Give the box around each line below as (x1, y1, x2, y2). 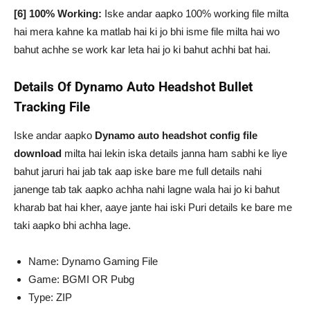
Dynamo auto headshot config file (95, 129, 257, 141)
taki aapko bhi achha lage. (14, 219, 131, 231)
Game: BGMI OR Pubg (28, 273, 134, 285)
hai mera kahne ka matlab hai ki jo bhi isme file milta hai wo (14, 26, 280, 37)
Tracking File (14, 99, 90, 115)
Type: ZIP (28, 291, 72, 303)
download (14, 147, 62, 159)
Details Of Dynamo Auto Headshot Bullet (14, 79, 253, 95)
